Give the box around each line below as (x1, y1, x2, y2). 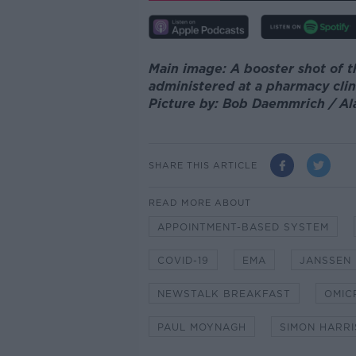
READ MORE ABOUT (148, 197, 251, 209)
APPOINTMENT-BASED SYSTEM (157, 221, 329, 234)
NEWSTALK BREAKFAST (157, 288, 291, 300)
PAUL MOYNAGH (157, 321, 246, 334)
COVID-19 (157, 254, 209, 267)
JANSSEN (299, 254, 351, 267)
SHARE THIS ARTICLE (148, 159, 257, 171)
